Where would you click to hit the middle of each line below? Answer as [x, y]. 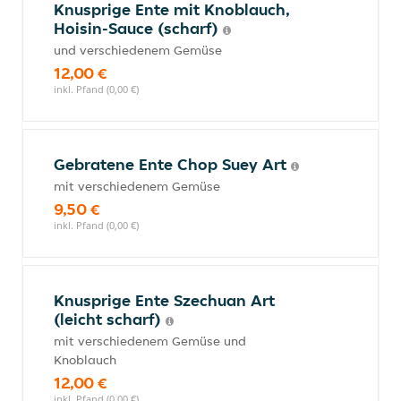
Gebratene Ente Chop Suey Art [172, 164]
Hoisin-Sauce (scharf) [138, 28]
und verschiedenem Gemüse [138, 50]
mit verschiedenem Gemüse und [150, 341]
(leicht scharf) [110, 319]
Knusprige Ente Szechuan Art [164, 300]
